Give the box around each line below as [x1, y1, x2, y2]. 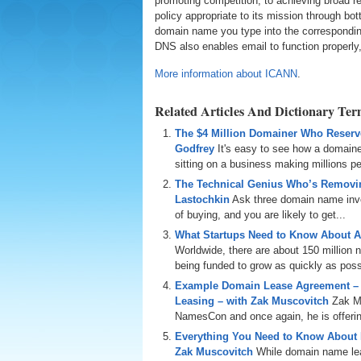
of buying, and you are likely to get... [175, 209, 346, 221]
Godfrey [175, 143, 214, 155]
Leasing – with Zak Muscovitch [175, 295, 329, 307]
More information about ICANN [155, 68, 297, 80]
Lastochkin [175, 193, 230, 205]
